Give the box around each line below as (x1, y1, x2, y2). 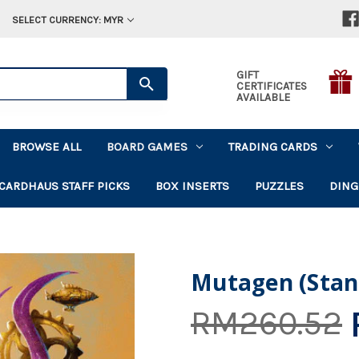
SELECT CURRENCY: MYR (11, 14, 123, 26)
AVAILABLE (236, 90, 290, 104)
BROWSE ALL (12, 139, 82, 154)
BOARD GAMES (107, 139, 188, 154)
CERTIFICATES (236, 79, 307, 93)
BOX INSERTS (155, 178, 230, 193)
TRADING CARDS (228, 139, 318, 154)
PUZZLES (255, 178, 305, 193)
